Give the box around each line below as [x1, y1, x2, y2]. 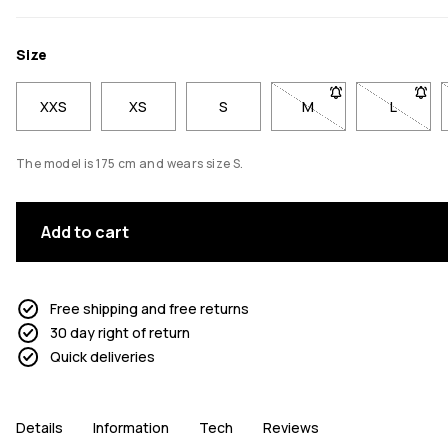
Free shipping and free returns [50, 299, 249, 319]
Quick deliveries [50, 347, 155, 367]
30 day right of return [50, 323, 190, 343]
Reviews [263, 418, 319, 438]
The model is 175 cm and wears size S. [16, 154, 244, 172]
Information [93, 418, 169, 438]
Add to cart [41, 220, 129, 243]
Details [16, 418, 63, 438]
